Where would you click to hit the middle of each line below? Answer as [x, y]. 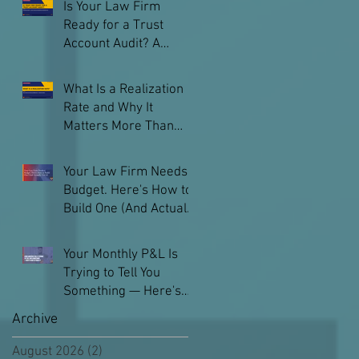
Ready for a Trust [113, 26]
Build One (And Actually [130, 209]
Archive [35, 319]
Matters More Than [119, 127]
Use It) [82, 228]
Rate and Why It [108, 108]
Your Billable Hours [118, 145]
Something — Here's [122, 292]
